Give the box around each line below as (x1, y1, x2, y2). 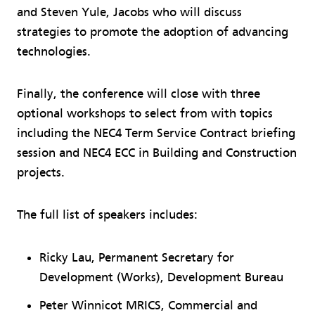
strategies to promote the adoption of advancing (17, 24, 288, 39)
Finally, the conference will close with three (17, 86, 260, 101)
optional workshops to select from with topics (17, 105, 273, 121)
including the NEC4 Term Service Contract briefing (17, 125, 295, 141)
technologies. (17, 44, 94, 59)
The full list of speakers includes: (17, 207, 201, 222)
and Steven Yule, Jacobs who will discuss (17, 4, 242, 20)
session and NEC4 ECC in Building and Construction (17, 145, 297, 160)
